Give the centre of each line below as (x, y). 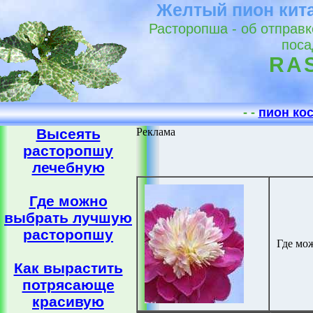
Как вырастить (68, 268)
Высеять (68, 134)
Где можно (68, 201)
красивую (68, 301)
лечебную (68, 167)
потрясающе (68, 285)
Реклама (156, 132)
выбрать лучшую (68, 218)
